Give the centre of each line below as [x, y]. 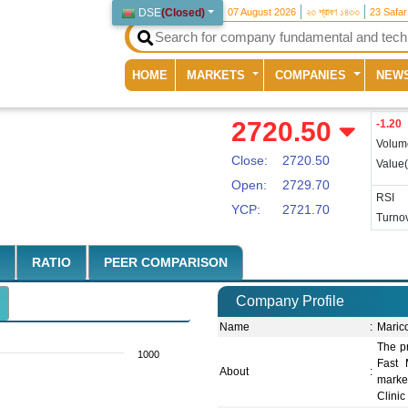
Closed [184, 13]
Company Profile [290, 301]
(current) [191, 74]
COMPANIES [313, 75]
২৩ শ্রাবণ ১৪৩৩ [333, 12]
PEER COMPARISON [165, 263]
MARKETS [218, 75]
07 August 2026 [262, 12]
